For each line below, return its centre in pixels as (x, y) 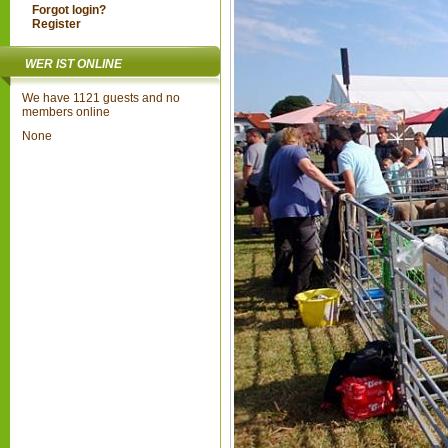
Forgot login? (69, 10)
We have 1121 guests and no (101, 98)
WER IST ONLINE (73, 64)
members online (66, 112)
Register (57, 24)
